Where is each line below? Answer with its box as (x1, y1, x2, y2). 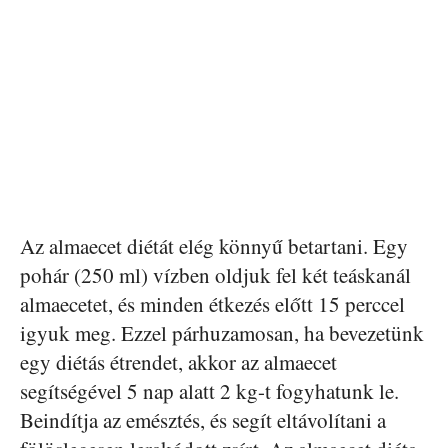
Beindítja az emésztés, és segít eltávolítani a (20, 406, 386, 435)
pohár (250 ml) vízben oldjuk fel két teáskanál (20, 261, 411, 290)
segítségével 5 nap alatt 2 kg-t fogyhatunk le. (20, 377, 399, 406)
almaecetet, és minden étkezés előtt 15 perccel (20, 290, 405, 319)
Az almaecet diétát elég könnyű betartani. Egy (20, 232, 408, 261)
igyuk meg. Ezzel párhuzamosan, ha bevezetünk (20, 319, 424, 348)
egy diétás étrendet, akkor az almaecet (20, 348, 337, 377)
